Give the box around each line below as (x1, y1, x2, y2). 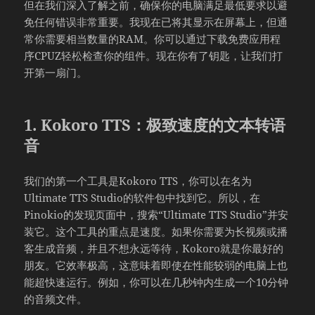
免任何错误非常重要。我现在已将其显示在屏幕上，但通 (24, 14, 288, 29)
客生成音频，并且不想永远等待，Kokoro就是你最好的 (24, 240, 284, 255)
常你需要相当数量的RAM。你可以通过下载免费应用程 (24, 31, 281, 46)
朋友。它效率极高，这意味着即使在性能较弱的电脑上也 (24, 257, 288, 272)
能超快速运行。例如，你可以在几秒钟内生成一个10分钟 (24, 274, 289, 289)
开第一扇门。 (24, 65, 88, 79)
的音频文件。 (24, 291, 88, 306)
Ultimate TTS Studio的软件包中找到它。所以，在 (24, 190, 261, 205)
